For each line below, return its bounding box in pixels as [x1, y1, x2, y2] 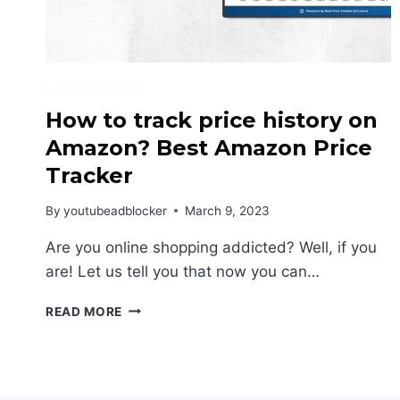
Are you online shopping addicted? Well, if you [46, 237, 377, 256]
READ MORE [46, 304, 123, 319]
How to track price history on [46, 107, 378, 134]
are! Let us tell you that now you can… [46, 262, 320, 280]
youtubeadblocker [63, 203, 168, 218]
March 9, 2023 [185, 203, 271, 218]
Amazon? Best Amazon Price [46, 135, 372, 162]
